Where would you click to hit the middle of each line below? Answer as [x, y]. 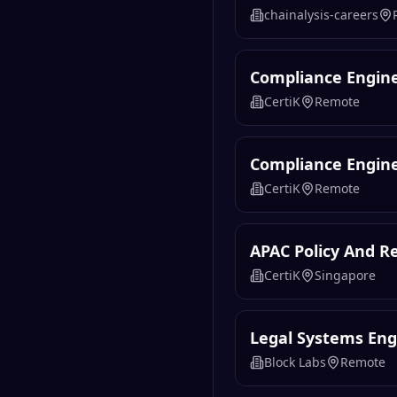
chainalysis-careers [321, 15]
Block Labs [295, 362]
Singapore [345, 276]
